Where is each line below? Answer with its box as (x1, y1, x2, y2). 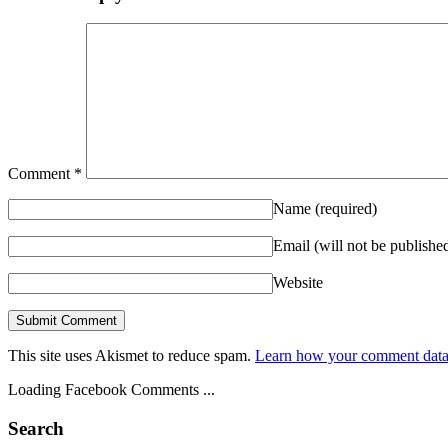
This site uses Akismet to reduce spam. (8, 347, 255, 365)
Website (273, 274, 323, 292)
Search (8, 418, 64, 440)
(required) (315, 200, 377, 218)
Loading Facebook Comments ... (8, 381, 215, 399)
